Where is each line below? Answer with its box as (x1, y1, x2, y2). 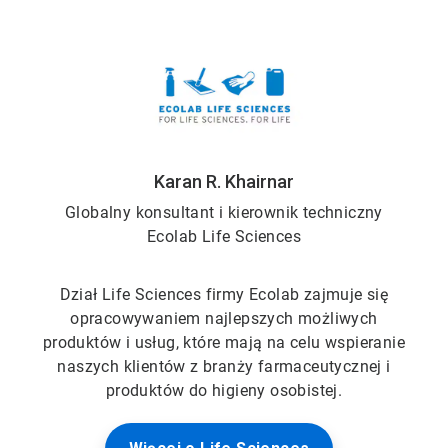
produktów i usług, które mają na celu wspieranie (42, 333, 406, 353)
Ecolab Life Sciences (147, 227, 301, 247)
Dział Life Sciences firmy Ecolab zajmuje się (59, 285, 389, 305)
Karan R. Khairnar (154, 171, 294, 193)
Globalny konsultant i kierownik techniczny (65, 203, 383, 223)
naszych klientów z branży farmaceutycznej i (57, 357, 391, 377)
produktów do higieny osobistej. (105, 381, 343, 401)
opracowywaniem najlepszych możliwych (70, 309, 378, 329)
